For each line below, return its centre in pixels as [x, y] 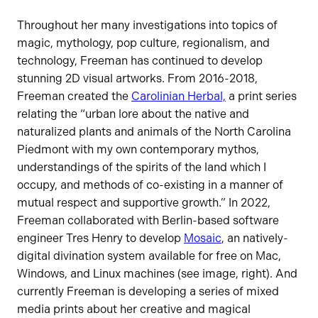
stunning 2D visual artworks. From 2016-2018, [137, 79]
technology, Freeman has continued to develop [140, 61]
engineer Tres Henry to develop [100, 238]
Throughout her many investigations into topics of [147, 26]
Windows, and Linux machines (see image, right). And [157, 274]
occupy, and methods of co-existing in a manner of [150, 185]
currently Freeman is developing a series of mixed [148, 292]
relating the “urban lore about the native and [133, 114]
